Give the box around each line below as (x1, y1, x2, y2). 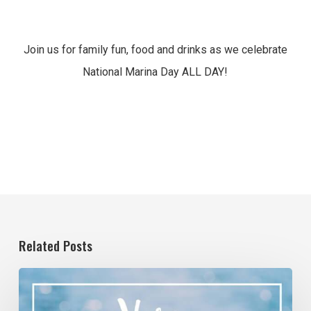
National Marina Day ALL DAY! (83, 65, 228, 79)
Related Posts (18, 235, 92, 255)
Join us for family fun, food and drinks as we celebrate (23, 43, 287, 57)
